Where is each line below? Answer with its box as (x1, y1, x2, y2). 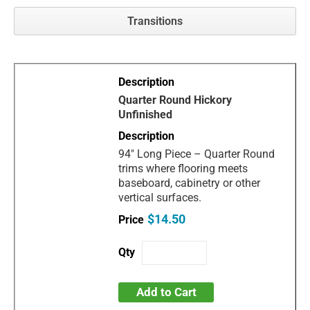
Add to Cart (136, 284, 197, 299)
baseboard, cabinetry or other (118, 176, 261, 190)
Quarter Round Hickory (118, 93, 232, 107)
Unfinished (118, 107, 173, 121)
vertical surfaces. (118, 190, 202, 204)
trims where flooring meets (118, 161, 248, 175)
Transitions (127, 14, 183, 28)
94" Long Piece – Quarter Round (118, 147, 275, 161)
